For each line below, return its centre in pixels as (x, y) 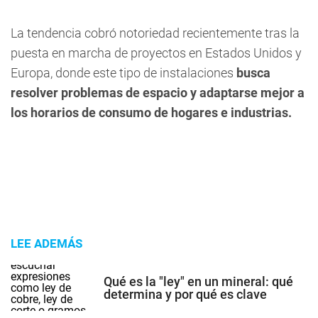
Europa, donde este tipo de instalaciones (122, 73)
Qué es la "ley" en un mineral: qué (198, 281)
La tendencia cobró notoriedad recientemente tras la (155, 33)
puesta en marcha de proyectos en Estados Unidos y (156, 53)
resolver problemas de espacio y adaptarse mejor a (158, 93)
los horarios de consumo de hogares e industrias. (151, 113)
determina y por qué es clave (185, 294)
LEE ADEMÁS (46, 243)
